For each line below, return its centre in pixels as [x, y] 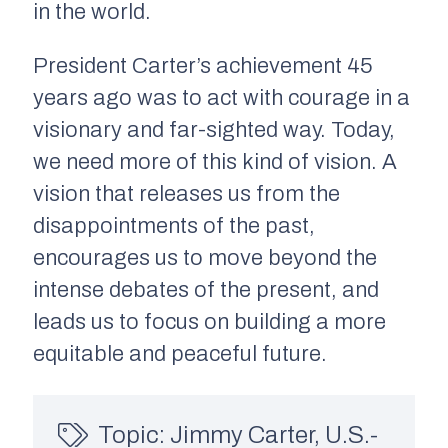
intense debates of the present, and [206, 289]
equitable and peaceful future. [180, 353]
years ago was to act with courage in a [221, 97]
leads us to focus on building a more [209, 321]
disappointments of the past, [174, 225]
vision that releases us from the [186, 193]
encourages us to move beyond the [205, 257]
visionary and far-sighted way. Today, [214, 129]
